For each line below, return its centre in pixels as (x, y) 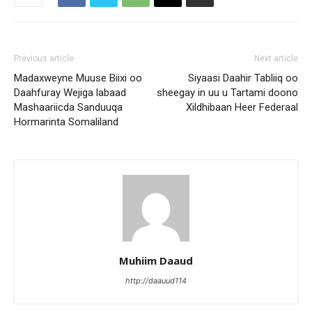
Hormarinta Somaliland (66, 122)
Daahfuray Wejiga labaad (70, 93)
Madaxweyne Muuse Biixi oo (78, 78)
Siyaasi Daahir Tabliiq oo (243, 78)
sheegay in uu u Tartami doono (227, 93)
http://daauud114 (156, 281)
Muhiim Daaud (156, 260)
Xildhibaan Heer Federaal (242, 107)
